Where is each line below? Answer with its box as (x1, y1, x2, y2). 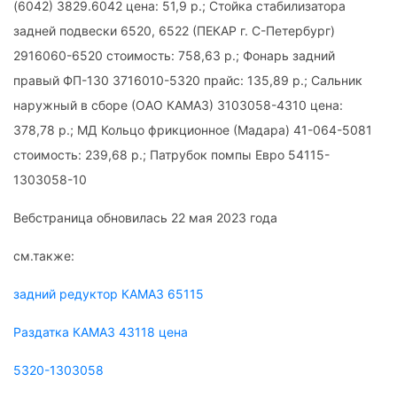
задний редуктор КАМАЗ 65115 (13, 285, 204, 301)
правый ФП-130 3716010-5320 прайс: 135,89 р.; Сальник (13, 72, 362, 88)
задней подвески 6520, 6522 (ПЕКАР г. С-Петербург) (13, 22, 335, 38)
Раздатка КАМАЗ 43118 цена (13, 323, 188, 339)
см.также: (13, 247, 74, 263)
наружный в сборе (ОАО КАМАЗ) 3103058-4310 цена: (13, 97, 343, 113)
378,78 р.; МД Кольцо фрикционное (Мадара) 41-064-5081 (13, 121, 372, 137)
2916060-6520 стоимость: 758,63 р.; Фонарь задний (13, 47, 335, 63)
